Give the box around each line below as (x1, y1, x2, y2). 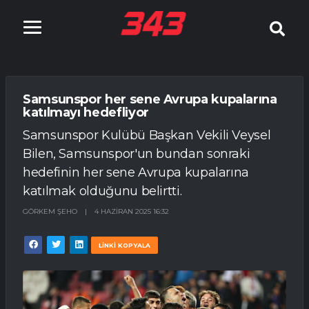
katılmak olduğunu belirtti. (23, 183, 182, 199)
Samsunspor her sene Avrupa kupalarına (23, 92, 277, 107)
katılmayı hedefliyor (23, 105, 149, 120)
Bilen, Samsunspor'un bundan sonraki (23, 146, 250, 161)
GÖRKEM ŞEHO (23, 206, 77, 216)
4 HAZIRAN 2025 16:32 (94, 206, 169, 216)
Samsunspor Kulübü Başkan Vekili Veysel (23, 127, 271, 143)
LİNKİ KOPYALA (118, 241, 150, 249)
